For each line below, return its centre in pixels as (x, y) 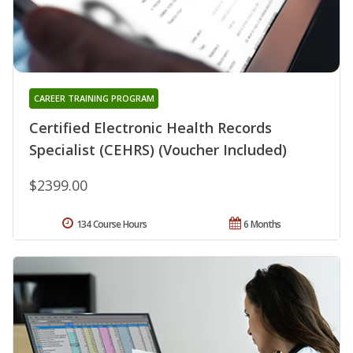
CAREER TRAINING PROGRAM (94, 98)
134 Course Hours (111, 225)
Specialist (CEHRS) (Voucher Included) (158, 150)
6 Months (262, 225)
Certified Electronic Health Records (150, 128)
